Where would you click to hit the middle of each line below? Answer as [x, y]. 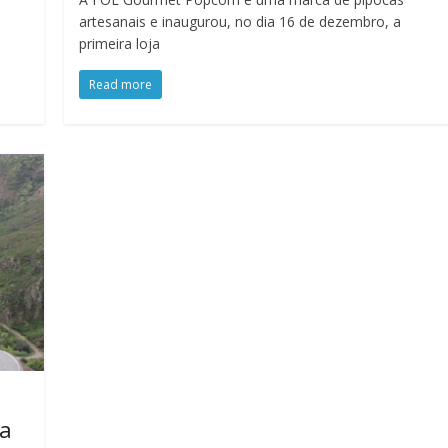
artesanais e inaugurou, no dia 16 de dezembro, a [240, 22]
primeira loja [120, 44]
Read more [121, 85]
